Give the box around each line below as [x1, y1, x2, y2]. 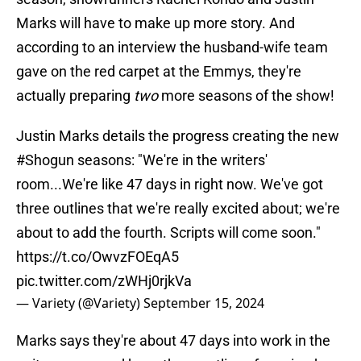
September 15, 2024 [143, 294, 264, 313]
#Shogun [16, 151, 74, 169]
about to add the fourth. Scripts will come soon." [16, 224, 321, 242]
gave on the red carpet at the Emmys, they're [16, 63, 301, 81]
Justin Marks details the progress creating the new [16, 127, 339, 145]
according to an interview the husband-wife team [16, 39, 328, 56]
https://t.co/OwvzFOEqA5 [16, 248, 179, 266]
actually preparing [16, 87, 134, 105]
